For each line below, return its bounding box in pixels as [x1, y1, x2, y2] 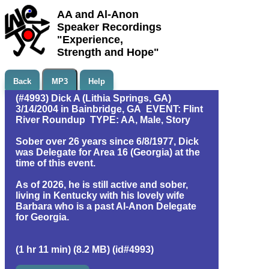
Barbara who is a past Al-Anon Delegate [16, 201, 196, 211]
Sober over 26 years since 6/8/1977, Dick [16, 136, 199, 147]
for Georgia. [16, 212, 69, 222]
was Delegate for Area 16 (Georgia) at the [16, 147, 200, 157]
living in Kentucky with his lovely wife [16, 190, 184, 201]
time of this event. [16, 158, 95, 168]
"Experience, [57, 34, 123, 46]
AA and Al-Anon [57, 8, 139, 20]
